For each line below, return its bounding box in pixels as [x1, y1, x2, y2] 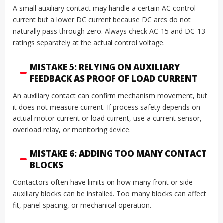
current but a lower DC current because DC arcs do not [13, 15, 191, 25]
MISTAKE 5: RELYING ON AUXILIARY [30, 61, 180, 73]
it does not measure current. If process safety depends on [13, 102, 200, 111]
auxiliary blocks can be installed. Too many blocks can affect [13, 189, 206, 199]
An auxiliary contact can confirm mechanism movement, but [13, 90, 207, 100]
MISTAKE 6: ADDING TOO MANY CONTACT [30, 148, 207, 160]
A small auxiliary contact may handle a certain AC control [13, 3, 196, 13]
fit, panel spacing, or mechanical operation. [13, 200, 151, 210]
